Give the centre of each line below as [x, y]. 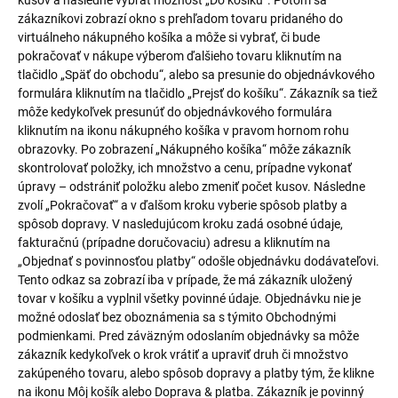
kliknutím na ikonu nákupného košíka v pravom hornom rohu [183, 131]
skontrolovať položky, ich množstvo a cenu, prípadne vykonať [185, 168]
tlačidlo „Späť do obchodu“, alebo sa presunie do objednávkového [196, 75]
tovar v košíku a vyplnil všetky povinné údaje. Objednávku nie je [189, 298]
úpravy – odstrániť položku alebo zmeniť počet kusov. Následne [191, 187]
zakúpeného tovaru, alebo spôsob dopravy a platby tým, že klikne [196, 373]
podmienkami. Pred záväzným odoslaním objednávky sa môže [188, 336]
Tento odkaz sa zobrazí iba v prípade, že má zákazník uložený [185, 280]
